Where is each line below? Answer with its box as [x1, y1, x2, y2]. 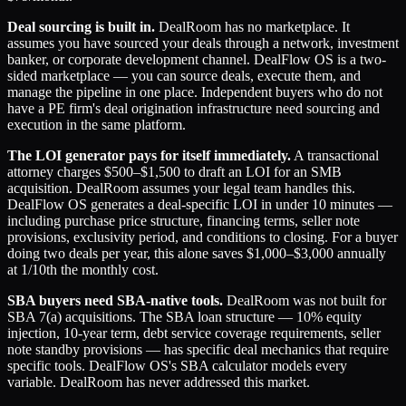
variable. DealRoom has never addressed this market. [7, 374, 310, 391]
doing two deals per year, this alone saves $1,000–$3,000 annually [7, 246, 386, 262]
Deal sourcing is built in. [7, 19, 155, 35]
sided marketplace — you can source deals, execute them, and [7, 68, 361, 84]
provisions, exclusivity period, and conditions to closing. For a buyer [7, 229, 398, 246]
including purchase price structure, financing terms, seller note [7, 213, 360, 229]
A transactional [291, 148, 379, 164]
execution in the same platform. [7, 117, 186, 133]
